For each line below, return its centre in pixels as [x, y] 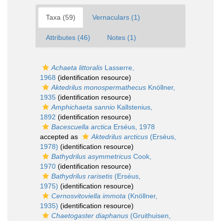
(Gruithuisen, [149, 216]
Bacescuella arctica [81, 127]
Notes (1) [122, 38]
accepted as [60, 137]
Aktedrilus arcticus [120, 137]
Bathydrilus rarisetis [82, 176]
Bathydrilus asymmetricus [91, 157]
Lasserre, [118, 68]
